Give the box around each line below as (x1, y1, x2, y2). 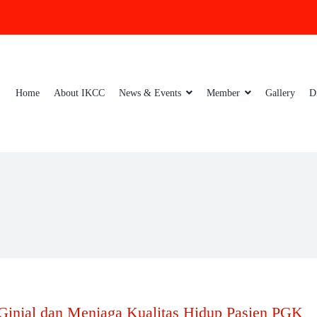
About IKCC (54, 87, 105, 98)
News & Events (119, 87, 181, 98)
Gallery (265, 87, 295, 98)
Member (207, 87, 240, 98)
